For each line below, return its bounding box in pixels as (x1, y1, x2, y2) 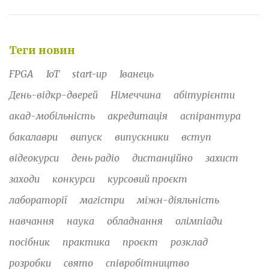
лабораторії (9, 194, 67, 207)
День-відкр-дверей (9, 89, 98, 101)
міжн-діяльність (137, 194, 219, 207)
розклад (171, 236, 208, 249)
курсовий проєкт (107, 173, 187, 186)
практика (62, 236, 110, 249)
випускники (115, 131, 169, 144)
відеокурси (9, 152, 59, 165)
